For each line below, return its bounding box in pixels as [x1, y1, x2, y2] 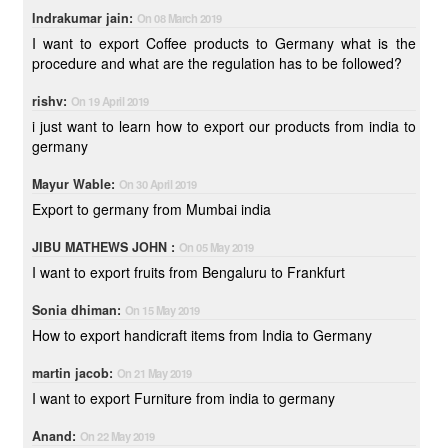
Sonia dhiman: [31, 301, 125, 319]
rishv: [31, 92, 71, 110]
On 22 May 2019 [79, 428, 155, 444]
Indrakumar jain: [31, 9, 137, 27]
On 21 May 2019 [116, 365, 192, 381]
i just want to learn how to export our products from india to [31, 116, 416, 136]
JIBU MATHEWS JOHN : [31, 238, 179, 256]
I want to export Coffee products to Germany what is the [31, 33, 416, 53]
